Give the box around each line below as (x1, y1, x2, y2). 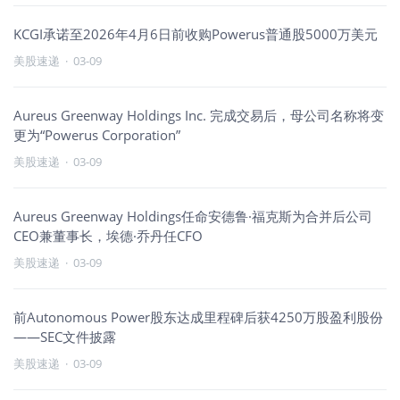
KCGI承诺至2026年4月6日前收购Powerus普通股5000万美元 (13, 25, 378, 43)
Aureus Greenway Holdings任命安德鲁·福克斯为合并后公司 (13, 207, 372, 225)
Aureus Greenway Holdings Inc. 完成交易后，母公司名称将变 (13, 106, 384, 124)
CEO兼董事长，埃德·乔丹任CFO (13, 227, 203, 245)
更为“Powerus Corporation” (13, 126, 180, 144)
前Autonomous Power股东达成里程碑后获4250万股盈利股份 (13, 308, 383, 326)
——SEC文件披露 (13, 328, 116, 346)
